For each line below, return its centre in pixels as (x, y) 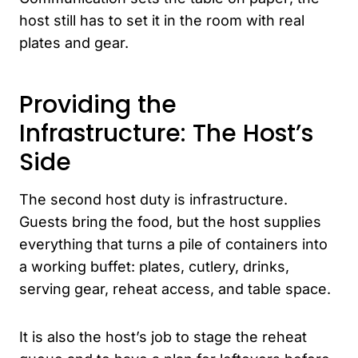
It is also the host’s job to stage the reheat (163, 336)
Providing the (98, 104)
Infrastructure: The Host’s (166, 133)
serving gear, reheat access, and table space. (175, 288)
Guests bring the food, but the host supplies (170, 221)
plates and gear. (74, 42)
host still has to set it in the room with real (162, 20)
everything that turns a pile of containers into (173, 244)
